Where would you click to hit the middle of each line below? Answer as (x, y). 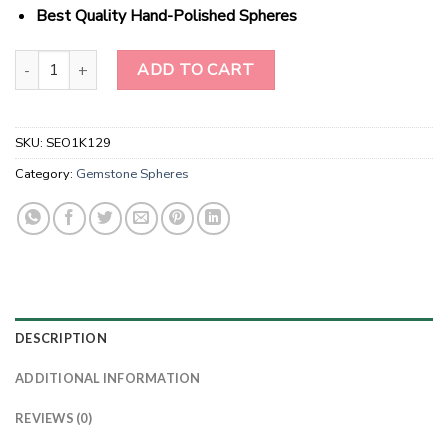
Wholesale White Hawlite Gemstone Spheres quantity (190, 60)
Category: (45, 174)
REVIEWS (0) (53, 418)
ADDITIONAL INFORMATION (108, 378)
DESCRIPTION (61, 338)
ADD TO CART (196, 70)
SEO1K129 (78, 143)
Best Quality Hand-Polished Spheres (168, 16)
